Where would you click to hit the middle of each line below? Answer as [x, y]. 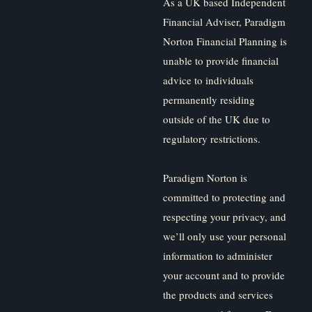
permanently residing [209, 100]
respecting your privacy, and [225, 217]
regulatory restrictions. [213, 139]
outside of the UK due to [217, 119]
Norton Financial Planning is [225, 41]
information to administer [218, 256]
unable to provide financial [221, 61]
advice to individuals [208, 80]
